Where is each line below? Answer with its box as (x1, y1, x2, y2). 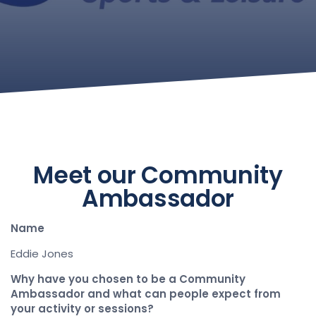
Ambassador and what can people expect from (11, 286, 281, 301)
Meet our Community (33, 159, 283, 192)
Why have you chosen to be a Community (11, 272, 245, 286)
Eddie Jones (11, 246, 73, 261)
